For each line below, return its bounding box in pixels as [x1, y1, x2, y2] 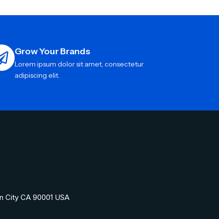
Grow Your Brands [15, 46, 90, 57]
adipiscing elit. [15, 71, 60, 80]
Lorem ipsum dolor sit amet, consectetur [15, 60, 144, 69]
